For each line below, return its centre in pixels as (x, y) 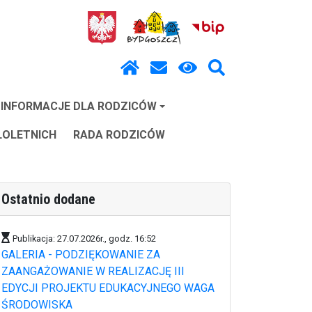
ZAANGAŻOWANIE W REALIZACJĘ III (93, 271)
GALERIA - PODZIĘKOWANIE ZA (81, 255)
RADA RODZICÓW (119, 135)
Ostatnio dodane (48, 199)
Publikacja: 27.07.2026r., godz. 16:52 (84, 239)
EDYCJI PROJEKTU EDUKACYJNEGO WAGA (108, 288)
